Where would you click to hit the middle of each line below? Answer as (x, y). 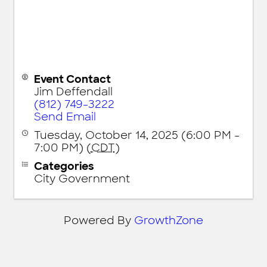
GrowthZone (169, 220)
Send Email (65, 117)
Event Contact (72, 79)
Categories (64, 166)
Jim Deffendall (73, 91)
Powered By (99, 220)
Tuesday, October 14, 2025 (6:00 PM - (136, 135)
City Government (82, 178)
